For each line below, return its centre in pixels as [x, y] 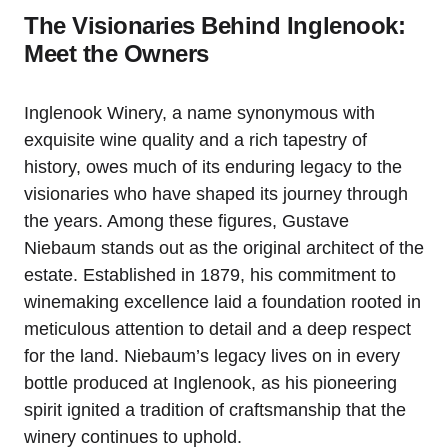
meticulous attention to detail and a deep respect [217, 328]
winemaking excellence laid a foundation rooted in [222, 301]
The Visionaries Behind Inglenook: [215, 25]
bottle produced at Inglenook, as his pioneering [210, 382]
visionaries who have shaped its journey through [216, 193]
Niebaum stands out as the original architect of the [224, 247]
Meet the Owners [116, 53]
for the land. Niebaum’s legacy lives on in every [212, 355]
